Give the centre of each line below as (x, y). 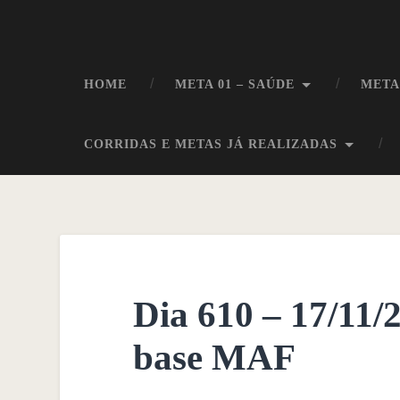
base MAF (214, 357)
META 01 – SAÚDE (235, 84)
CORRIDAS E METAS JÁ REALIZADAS (211, 144)
